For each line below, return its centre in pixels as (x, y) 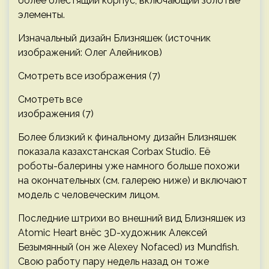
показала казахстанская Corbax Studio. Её (114, 151)
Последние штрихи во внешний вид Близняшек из (132, 218)
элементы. (41, 14)
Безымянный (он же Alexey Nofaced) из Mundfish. (128, 247)
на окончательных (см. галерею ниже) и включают (133, 180)
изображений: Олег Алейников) (90, 52)
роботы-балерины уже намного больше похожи (129, 166)
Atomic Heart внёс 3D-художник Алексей (113, 232)
